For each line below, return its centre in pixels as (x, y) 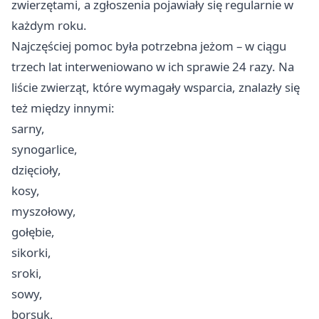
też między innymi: (63, 108)
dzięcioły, (36, 170)
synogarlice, (45, 150)
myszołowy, (44, 211)
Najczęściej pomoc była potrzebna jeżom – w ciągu (149, 46)
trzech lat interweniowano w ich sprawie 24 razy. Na (153, 67)
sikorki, (31, 253)
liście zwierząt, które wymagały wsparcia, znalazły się (156, 88)
